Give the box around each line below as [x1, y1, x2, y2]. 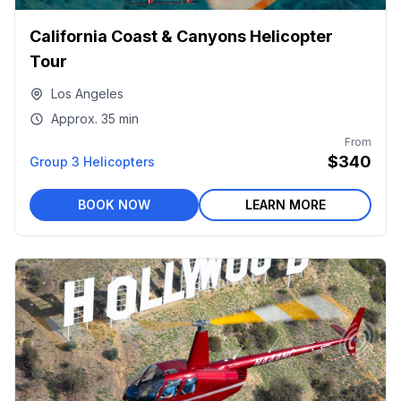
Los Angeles [51, 86, 124, 101]
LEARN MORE [244, 197, 326, 212]
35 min [101, 111, 139, 126]
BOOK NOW [78, 197, 150, 212]
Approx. [51, 111, 98, 126]
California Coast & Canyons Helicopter [30, 27, 333, 46]
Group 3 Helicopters [30, 154, 155, 169]
